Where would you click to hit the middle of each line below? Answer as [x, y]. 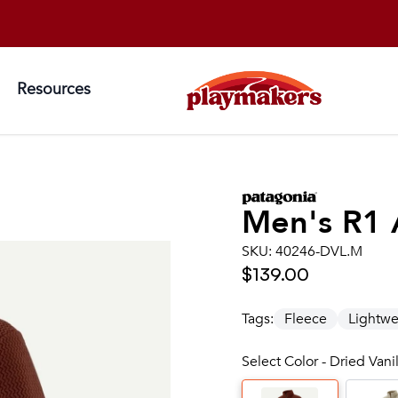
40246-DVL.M [319, 251]
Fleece [306, 318]
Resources [54, 89]
